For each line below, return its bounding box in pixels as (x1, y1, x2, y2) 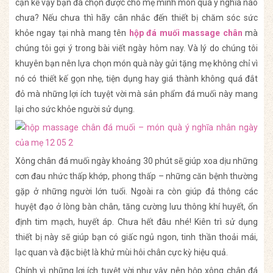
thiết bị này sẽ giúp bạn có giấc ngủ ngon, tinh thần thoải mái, (15, 232, 258, 243)
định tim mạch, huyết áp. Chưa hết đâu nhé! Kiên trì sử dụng (15, 217, 258, 227)
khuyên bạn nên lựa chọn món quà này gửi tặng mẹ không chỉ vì (15, 58, 258, 69)
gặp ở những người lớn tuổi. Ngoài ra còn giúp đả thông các (15, 186, 258, 197)
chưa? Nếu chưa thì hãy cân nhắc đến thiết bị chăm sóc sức (15, 13, 258, 23)
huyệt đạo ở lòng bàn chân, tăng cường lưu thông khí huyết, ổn (15, 202, 258, 212)
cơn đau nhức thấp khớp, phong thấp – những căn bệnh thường (15, 171, 258, 182)
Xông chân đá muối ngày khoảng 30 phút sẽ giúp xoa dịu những (15, 156, 258, 166)
